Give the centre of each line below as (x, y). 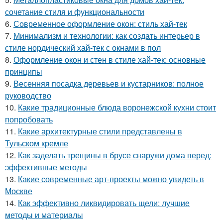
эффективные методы (46, 167)
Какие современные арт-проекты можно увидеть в (111, 179)
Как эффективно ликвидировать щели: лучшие (104, 203)
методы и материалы (44, 215)
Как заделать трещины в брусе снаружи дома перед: (115, 155)
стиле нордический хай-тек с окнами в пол (83, 47)
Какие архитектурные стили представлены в (100, 131)
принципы (24, 71)
